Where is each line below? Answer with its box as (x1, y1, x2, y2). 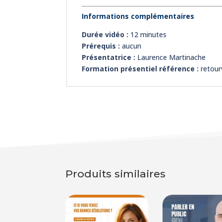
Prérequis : (82, 41, 120, 51)
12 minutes (128, 29, 167, 39)
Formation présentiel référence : (82, 63, 201, 73)
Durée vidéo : (82, 29, 129, 39)
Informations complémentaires (82, 11, 195, 21)
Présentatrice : (82, 52, 136, 62)
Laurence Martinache (135, 52, 206, 62)
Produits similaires (65, 167, 166, 180)
